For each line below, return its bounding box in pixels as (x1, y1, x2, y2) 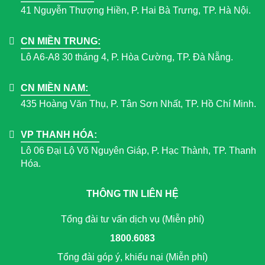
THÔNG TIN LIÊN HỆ (86, 188, 179, 199)
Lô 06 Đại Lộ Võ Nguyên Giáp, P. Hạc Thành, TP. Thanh (21, 145, 256, 156)
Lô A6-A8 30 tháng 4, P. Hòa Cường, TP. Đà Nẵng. (21, 51, 233, 62)
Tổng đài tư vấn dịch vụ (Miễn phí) (61, 214, 204, 224)
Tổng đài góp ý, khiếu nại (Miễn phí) (57, 251, 208, 262)
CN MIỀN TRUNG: (21, 35, 101, 46)
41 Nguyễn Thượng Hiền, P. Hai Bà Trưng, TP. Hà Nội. (21, 5, 251, 15)
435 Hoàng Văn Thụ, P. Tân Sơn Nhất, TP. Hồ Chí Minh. (21, 98, 256, 109)
